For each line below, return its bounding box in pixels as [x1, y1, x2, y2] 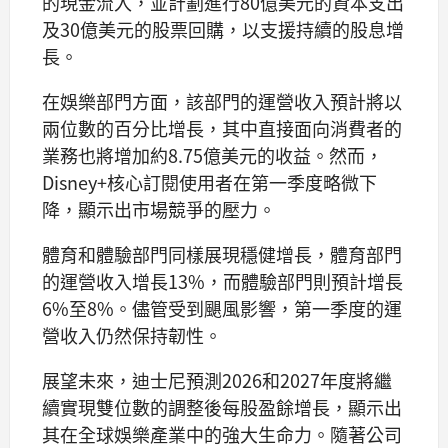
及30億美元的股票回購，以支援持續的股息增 [42, 16, 404, 43]
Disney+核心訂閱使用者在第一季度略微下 [42, 169, 377, 196]
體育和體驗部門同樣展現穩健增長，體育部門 [42, 241, 402, 268]
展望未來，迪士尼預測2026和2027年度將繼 [42, 367, 392, 394]
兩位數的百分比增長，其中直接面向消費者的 [42, 115, 402, 142]
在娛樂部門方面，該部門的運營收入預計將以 [42, 88, 402, 115]
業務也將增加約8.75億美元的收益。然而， [42, 142, 383, 169]
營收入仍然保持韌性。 [42, 322, 222, 349]
